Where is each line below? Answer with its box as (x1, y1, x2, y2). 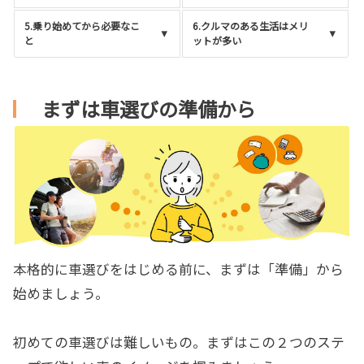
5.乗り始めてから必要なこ (24, 19, 140, 32)
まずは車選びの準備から (41, 94, 256, 123)
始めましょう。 (13, 283, 109, 303)
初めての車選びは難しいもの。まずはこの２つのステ (13, 331, 344, 352)
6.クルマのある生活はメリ (193, 19, 309, 32)
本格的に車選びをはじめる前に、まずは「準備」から (13, 258, 344, 279)
